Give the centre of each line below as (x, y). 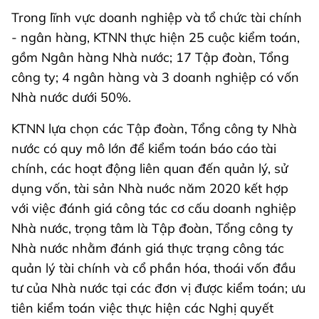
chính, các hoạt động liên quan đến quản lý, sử (150, 168)
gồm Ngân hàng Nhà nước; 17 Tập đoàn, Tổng (150, 57)
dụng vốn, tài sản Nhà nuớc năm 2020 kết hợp (150, 188)
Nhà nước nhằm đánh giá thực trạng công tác (148, 248)
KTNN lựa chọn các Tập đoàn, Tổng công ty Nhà (154, 128)
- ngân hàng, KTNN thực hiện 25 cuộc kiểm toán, (156, 37)
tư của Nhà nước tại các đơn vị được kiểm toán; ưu (158, 288)
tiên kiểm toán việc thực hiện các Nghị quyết (142, 308)
